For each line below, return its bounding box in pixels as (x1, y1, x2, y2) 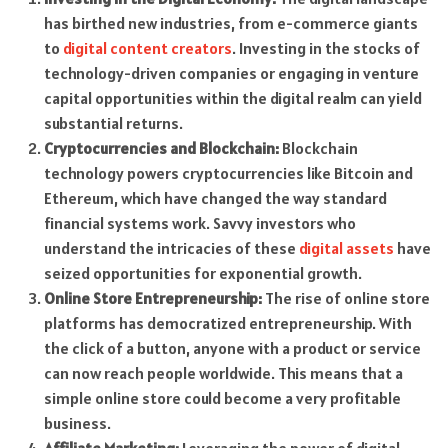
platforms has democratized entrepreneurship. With (43, 313, 412, 334)
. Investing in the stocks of (231, 38, 420, 59)
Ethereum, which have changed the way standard (43, 188, 387, 209)
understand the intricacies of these (43, 238, 299, 259)
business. (43, 413, 111, 434)
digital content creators (62, 38, 232, 59)
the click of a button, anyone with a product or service (43, 338, 421, 359)
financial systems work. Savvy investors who (43, 213, 356, 234)
